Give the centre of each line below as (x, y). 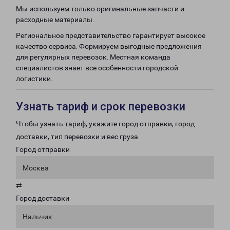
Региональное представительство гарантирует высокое (111, 35)
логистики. (34, 79)
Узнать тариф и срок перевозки (101, 107)
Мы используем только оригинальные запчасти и (100, 9)
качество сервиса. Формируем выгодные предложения (109, 46)
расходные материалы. (55, 20)
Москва (36, 168)
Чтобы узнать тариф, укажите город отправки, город (105, 124)
